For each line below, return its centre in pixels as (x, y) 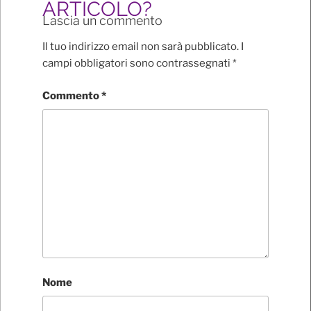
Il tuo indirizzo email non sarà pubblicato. (141, 47)
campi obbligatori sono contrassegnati (137, 64)
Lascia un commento (102, 20)
